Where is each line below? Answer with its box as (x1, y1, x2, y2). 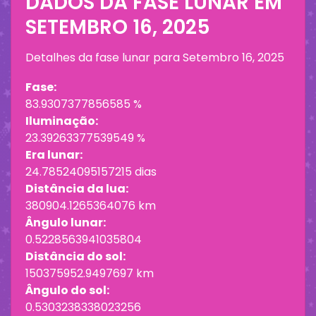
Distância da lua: (25, 181, 128, 197)
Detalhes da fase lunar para (25, 49, 183, 66)
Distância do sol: (25, 248, 126, 265)
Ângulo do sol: (25, 282, 109, 299)
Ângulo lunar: (25, 214, 106, 231)
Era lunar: (25, 147, 83, 164)
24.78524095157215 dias (25, 164, 157, 181)
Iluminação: (25, 113, 98, 130)
